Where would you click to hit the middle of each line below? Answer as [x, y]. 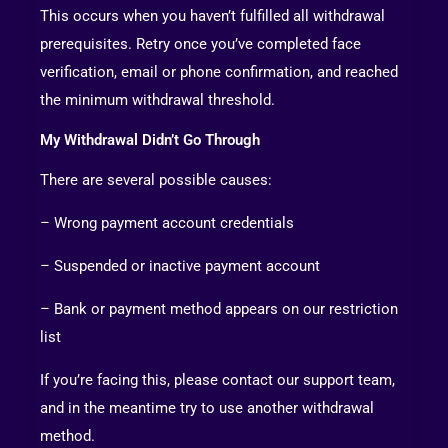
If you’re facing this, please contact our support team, [217, 380]
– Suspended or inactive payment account [180, 266]
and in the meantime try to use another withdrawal [207, 408]
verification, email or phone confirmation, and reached [219, 72]
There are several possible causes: [156, 180]
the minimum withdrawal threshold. [157, 100]
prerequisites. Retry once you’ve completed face [200, 44]
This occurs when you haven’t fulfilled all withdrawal [212, 16]
